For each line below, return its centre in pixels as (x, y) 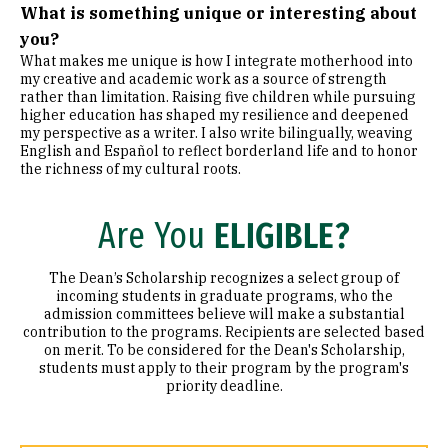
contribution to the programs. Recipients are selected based (224, 332)
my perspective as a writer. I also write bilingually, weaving (216, 133)
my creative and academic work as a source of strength (203, 79)
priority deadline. (224, 386)
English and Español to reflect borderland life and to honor (219, 151)
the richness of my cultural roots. (130, 169)
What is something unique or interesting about (218, 13)
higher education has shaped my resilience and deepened (214, 115)
